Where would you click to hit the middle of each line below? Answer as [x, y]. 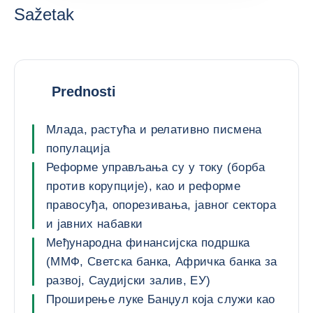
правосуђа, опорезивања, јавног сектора [161, 205]
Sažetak [44, 14]
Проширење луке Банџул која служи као [161, 299]
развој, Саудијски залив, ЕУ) [129, 281]
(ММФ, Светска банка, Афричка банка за [162, 262]
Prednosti [84, 91]
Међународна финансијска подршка [148, 243]
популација [78, 148]
